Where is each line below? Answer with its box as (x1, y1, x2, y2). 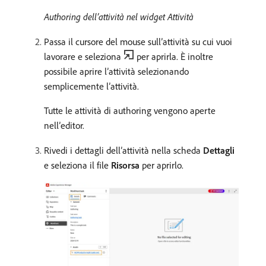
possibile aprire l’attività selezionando (44, 65, 189, 77)
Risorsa (111, 159, 140, 171)
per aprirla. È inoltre (137, 50, 213, 62)
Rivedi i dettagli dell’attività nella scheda (44, 144, 203, 156)
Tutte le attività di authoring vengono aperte (44, 104, 216, 116)
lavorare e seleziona (44, 50, 123, 62)
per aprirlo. (140, 159, 183, 171)
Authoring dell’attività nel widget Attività (44, 10, 194, 23)
